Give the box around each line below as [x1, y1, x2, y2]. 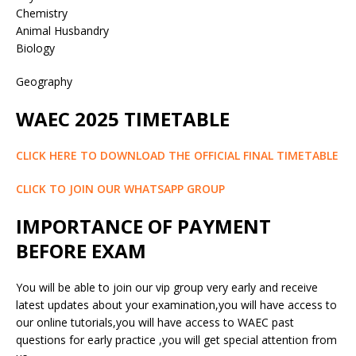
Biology [16, 40, 55, 56]
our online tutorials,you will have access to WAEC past [16, 314, 294, 330]
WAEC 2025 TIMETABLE [16, 105, 230, 132]
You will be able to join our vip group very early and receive [16, 279, 318, 295]
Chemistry [16, 5, 68, 21]
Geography [16, 73, 72, 89]
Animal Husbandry [16, 22, 109, 38]
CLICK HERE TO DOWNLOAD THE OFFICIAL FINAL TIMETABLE [16, 147, 339, 163]
